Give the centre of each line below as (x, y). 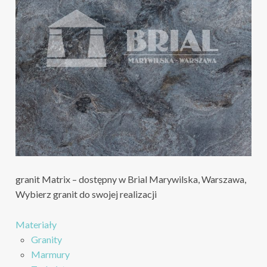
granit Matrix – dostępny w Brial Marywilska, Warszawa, (131, 179)
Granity (46, 239)
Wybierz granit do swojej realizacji (86, 194)
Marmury (50, 254)
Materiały (36, 224)
